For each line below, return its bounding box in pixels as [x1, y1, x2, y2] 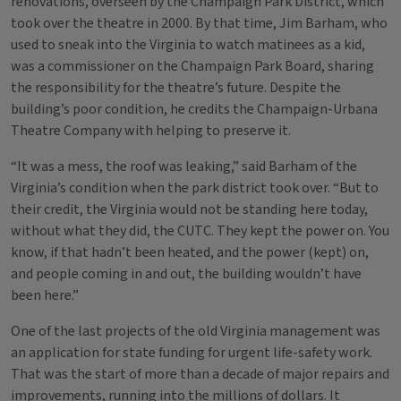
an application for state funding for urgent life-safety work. [11, 343, 372, 363]
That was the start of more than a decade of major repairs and [11, 364, 389, 384]
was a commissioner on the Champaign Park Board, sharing [11, 56, 374, 76]
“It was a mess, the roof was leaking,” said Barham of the [11, 157, 357, 176]
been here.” [11, 286, 81, 305]
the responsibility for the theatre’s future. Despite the [11, 78, 341, 98]
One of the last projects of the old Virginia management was [11, 321, 380, 341]
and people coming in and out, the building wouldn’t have [11, 264, 362, 284]
